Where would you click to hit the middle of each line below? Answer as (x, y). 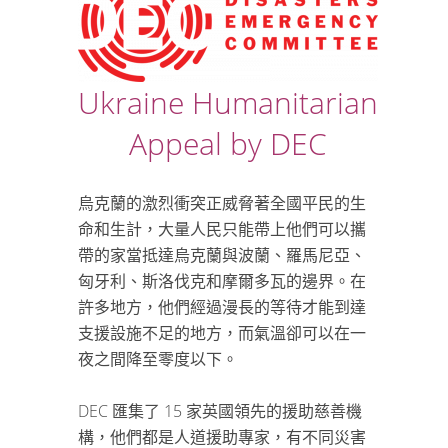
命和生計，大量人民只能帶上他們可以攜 (222, 229)
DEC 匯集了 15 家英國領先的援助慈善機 (220, 411)
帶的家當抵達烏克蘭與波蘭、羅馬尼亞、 (222, 255)
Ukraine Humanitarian (228, 102)
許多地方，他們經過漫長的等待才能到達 (222, 307)
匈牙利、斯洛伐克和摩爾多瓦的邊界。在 (222, 281)
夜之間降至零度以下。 (158, 359)
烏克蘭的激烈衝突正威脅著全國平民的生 (222, 203)
